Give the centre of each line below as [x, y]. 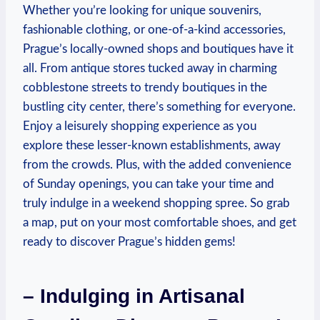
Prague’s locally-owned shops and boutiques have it [158, 49]
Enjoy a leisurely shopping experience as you [140, 126]
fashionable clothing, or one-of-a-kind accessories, [154, 29]
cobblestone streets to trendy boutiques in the [145, 87]
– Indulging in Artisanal [134, 296]
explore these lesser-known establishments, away [152, 145]
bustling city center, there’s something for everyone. [159, 106]
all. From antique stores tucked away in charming [150, 68]
